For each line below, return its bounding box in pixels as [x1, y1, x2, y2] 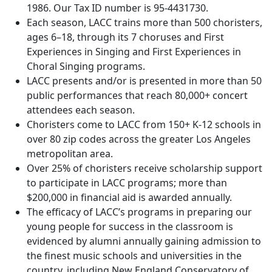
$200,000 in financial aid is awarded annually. [27, 191, 232, 204]
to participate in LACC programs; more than [27, 176, 227, 189]
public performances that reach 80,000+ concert [27, 89, 248, 102]
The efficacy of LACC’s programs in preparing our [27, 205, 252, 219]
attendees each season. [27, 103, 135, 117]
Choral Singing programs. [27, 59, 145, 73]
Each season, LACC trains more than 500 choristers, [27, 16, 262, 29]
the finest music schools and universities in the [27, 249, 242, 262]
